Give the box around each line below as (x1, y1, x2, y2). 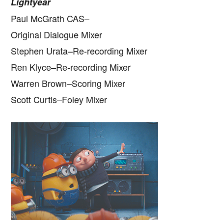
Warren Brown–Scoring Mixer (11, 76, 126, 89)
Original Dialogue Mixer (11, 27, 103, 41)
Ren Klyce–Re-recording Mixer (11, 60, 131, 73)
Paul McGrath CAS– (11, 11, 90, 25)
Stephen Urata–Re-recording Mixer (11, 44, 148, 57)
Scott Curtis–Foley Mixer (11, 92, 108, 106)
